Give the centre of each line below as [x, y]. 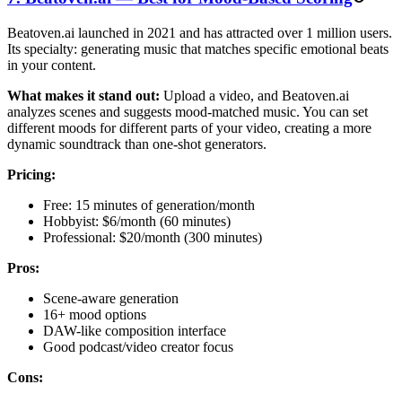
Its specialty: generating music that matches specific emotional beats [198, 48]
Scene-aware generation [111, 298]
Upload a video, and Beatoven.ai [254, 95]
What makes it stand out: [83, 95]
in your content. [52, 65]
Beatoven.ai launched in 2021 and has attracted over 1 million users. [200, 32]
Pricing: [31, 174]
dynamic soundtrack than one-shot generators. [137, 144]
